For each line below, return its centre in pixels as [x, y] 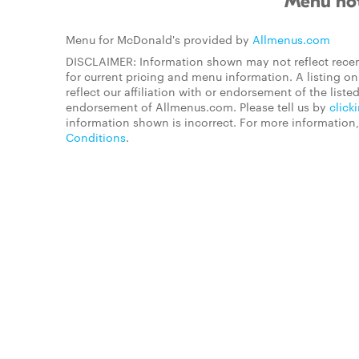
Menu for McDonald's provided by [159, 39]
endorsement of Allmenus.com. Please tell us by [198, 107]
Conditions [96, 137]
